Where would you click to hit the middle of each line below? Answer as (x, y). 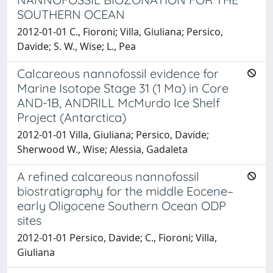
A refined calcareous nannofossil (108, 176)
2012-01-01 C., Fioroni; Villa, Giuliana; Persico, (120, 32)
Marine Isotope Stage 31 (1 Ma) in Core (123, 88)
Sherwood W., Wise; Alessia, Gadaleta (102, 149)
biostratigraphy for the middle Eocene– (125, 191)
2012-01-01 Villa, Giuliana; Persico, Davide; (113, 135)
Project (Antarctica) (72, 117)
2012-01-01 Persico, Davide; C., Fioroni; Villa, (117, 238)
